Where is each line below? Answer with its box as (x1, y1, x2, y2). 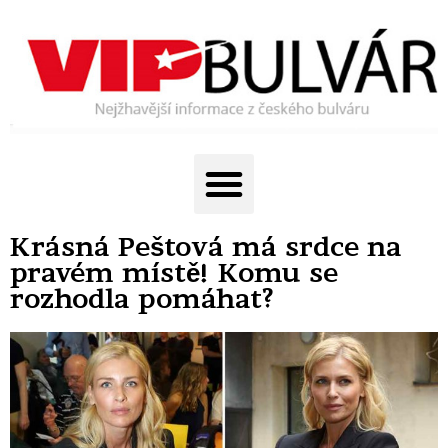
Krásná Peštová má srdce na (10, 231, 402, 263)
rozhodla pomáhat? (10, 283, 273, 315)
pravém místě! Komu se (10, 257, 338, 289)
